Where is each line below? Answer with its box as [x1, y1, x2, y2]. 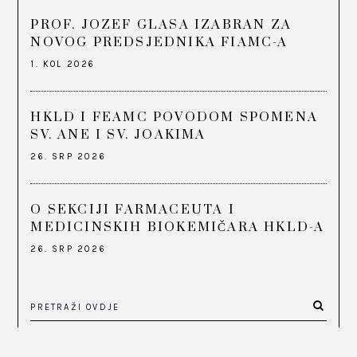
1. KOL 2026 [30, 58, 96, 69]
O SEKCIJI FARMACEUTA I [30, 201, 235, 218]
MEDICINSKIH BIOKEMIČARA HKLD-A [30, 218, 325, 235]
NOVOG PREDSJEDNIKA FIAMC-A [30, 33, 288, 50]
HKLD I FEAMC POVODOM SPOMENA [30, 108, 319, 125]
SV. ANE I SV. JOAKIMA [30, 126, 206, 143]
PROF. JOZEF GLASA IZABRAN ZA [30, 16, 292, 33]
